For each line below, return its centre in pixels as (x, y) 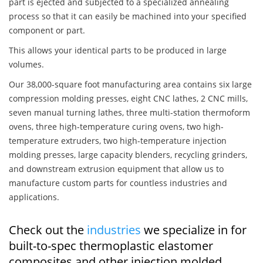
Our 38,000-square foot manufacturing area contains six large (130, 85)
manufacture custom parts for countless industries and (118, 183)
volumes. (26, 65)
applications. (34, 197)
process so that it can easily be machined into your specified (128, 16)
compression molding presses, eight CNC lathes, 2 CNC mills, (128, 99)
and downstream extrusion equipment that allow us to (116, 169)
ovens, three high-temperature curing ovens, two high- (116, 127)
